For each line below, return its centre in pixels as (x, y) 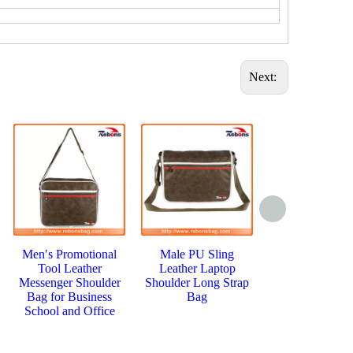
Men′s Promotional (69, 255)
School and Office (69, 311)
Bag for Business (69, 297)
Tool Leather (69, 269)
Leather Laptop (197, 269)
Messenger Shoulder (69, 283)
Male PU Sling (197, 255)
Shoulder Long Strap (197, 283)
